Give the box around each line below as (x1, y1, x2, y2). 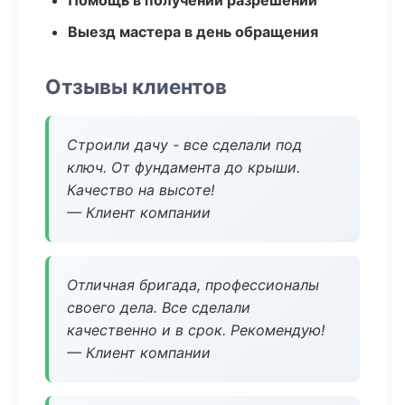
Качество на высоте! (67, 181, 214, 199)
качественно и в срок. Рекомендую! (67, 321, 325, 339)
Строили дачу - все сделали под (67, 136, 302, 154)
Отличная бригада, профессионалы (67, 276, 319, 294)
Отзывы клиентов (45, 74, 227, 99)
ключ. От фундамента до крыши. (67, 158, 300, 176)
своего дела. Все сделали (67, 298, 250, 316)
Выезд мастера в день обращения (68, 23, 318, 41)
